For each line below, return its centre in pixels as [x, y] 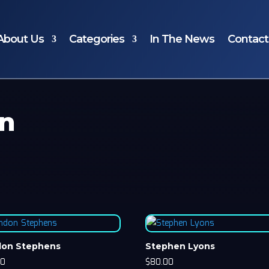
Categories [96, 39]
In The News [182, 39]
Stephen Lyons [180, 246]
